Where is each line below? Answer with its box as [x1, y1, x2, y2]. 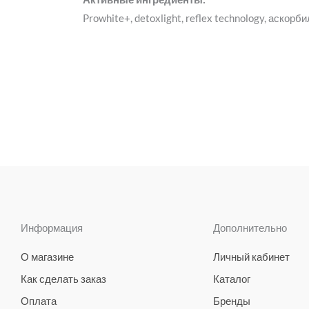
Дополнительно [213, 221, 287, 234]
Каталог [213, 272, 250, 285]
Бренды [213, 294, 250, 307]
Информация [21, 221, 83, 234]
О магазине [21, 250, 74, 263]
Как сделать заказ [21, 272, 106, 285]
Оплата [21, 294, 57, 307]
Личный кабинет [213, 250, 290, 263]
